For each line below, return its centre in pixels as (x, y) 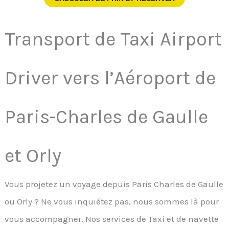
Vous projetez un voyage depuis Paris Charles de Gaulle (114, 184)
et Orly (33, 156)
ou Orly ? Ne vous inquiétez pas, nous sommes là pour (112, 202)
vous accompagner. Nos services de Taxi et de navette (112, 219)
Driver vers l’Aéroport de (110, 78)
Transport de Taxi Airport (113, 39)
